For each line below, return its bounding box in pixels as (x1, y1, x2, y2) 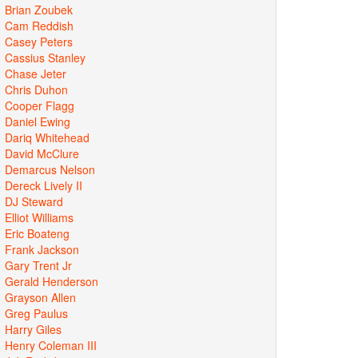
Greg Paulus (5, 304, 68, 321)
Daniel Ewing (5, 113, 70, 129)
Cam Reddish (5, 17, 74, 34)
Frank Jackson (5, 241, 79, 257)
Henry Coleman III (5, 336, 97, 353)
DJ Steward (5, 193, 63, 209)
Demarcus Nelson (5, 161, 95, 177)
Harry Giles (5, 320, 62, 337)
